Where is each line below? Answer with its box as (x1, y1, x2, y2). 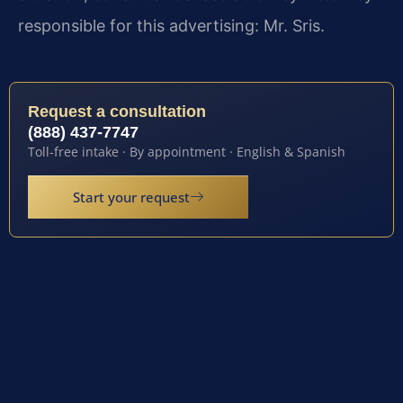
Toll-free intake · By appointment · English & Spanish (28, 143, 345, 161)
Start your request (73, 188, 190, 207)
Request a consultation (28, 103, 206, 121)
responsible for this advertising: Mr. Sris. (18, 16, 325, 36)
